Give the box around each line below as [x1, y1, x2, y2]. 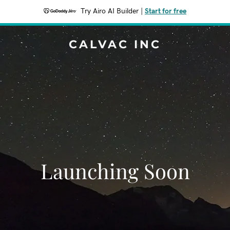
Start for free [145, 8, 186, 15]
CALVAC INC [69, 37, 161, 51]
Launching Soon [40, 157, 190, 184]
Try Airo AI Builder [81, 8, 139, 15]
